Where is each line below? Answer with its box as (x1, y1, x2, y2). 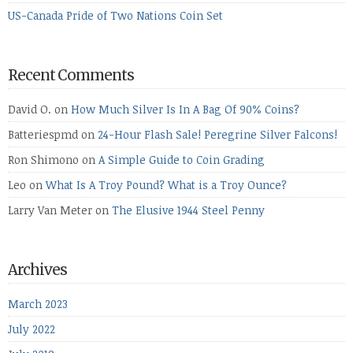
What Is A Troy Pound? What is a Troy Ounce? (46, 177, 287, 192)
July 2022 (8, 321, 55, 336)
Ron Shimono (8, 152, 79, 167)
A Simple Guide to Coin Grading (98, 152, 265, 167)
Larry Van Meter (8, 203, 92, 217)
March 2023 (8, 296, 68, 311)
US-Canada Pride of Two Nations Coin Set (8, 8, 223, 23)
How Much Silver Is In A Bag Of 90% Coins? (71, 102, 299, 117)
